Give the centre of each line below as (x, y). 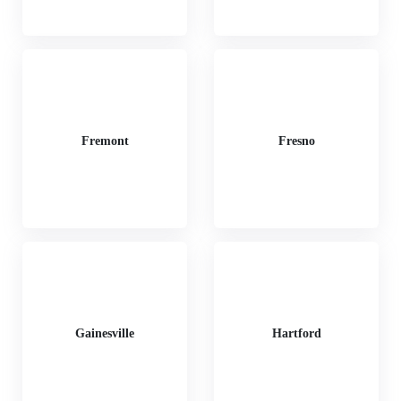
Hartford (296, 333)
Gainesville (105, 333)
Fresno (296, 141)
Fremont (105, 141)
